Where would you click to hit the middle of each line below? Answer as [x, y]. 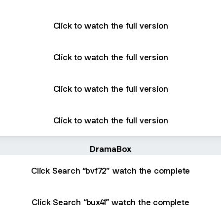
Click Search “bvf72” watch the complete [110, 170]
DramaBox [110, 149]
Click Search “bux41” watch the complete [110, 202]
